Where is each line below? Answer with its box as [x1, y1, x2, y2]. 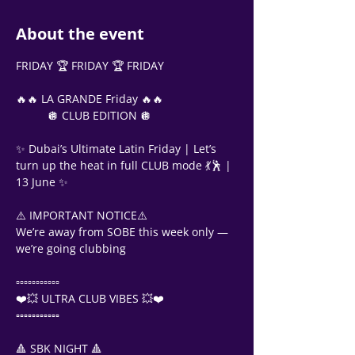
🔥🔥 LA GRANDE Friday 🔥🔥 [16, 91, 163, 106]
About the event [16, 23, 144, 44]
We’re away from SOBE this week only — [16, 224, 231, 239]
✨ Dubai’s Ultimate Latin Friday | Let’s [16, 141, 219, 156]
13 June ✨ [16, 174, 68, 189]
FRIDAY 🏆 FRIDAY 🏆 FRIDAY [16, 58, 164, 73]
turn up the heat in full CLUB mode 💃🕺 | [16, 158, 235, 173]
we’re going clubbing [16, 241, 126, 256]
